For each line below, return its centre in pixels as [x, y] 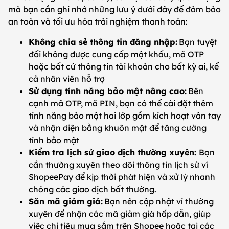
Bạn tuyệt [198, 42]
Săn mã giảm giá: [66, 202]
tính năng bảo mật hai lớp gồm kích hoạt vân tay [125, 116]
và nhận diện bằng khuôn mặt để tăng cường [118, 128]
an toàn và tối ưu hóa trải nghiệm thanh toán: [100, 22]
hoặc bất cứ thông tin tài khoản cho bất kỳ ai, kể [124, 67]
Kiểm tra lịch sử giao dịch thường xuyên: [114, 153]
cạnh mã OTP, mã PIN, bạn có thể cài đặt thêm [121, 104]
